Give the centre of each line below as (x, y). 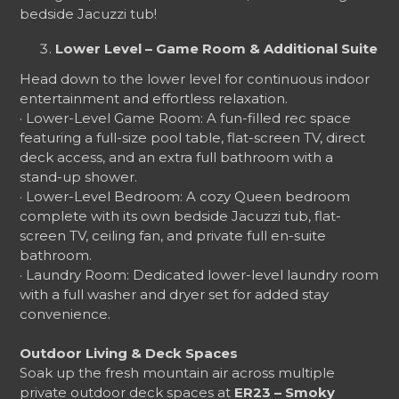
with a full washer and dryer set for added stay (175, 294)
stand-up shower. (79, 177)
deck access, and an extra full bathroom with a (177, 157)
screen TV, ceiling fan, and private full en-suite (173, 236)
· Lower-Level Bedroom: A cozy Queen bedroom (185, 196)
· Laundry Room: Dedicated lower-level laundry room (199, 275)
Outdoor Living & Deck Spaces (129, 353)
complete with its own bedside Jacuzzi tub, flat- (181, 216)
